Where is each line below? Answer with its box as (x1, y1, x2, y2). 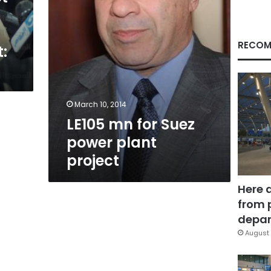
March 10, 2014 (74, 99, 126, 109)
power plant (66, 132, 157, 152)
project (66, 151, 119, 171)
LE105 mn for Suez (66, 114, 195, 134)
